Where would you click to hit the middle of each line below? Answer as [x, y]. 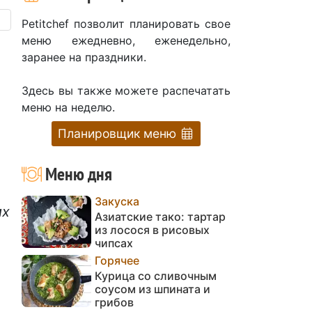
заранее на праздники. [84, 57]
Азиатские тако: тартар [160, 216]
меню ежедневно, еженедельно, [126, 40]
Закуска [117, 201]
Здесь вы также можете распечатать [126, 90]
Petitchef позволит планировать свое [126, 23]
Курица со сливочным [156, 275]
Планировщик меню [118, 133]
